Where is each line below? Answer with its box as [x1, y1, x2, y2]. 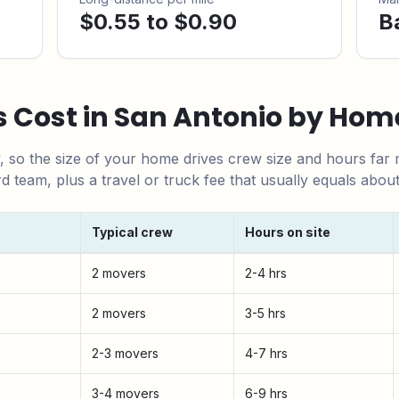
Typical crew [92, 224, 173, 240]
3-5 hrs [245, 305, 286, 321]
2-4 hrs [245, 265, 287, 281]
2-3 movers [92, 346, 159, 361]
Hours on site [245, 224, 330, 240]
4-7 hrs [245, 346, 288, 361]
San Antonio [114, 99, 282, 136]
